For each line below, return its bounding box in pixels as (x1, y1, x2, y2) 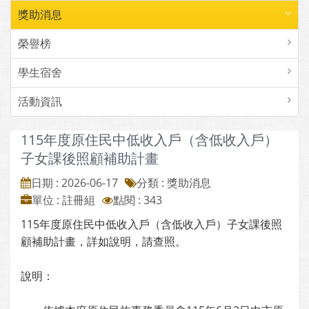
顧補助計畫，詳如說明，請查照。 (21, 234, 186, 249)
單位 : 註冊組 (32, 192, 95, 208)
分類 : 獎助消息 (137, 175, 211, 190)
